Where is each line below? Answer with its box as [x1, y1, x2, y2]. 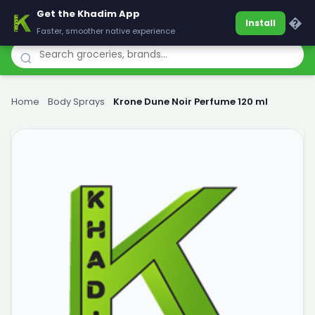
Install [245, 16, 276, 29]
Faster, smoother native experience [37, 25, 175, 37]
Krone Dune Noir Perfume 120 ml [113, 95, 268, 108]
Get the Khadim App [37, 7, 140, 20]
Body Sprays [48, 95, 105, 108]
